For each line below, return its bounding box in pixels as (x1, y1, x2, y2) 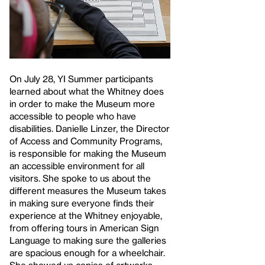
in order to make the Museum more (9, 98, 155, 109)
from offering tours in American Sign (9, 222, 159, 234)
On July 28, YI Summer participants (9, 73, 153, 85)
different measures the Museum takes (9, 185, 166, 196)
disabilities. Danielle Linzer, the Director (9, 123, 170, 134)
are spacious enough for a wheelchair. (9, 247, 165, 258)
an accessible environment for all (9, 160, 144, 172)
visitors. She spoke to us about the (9, 173, 151, 184)
